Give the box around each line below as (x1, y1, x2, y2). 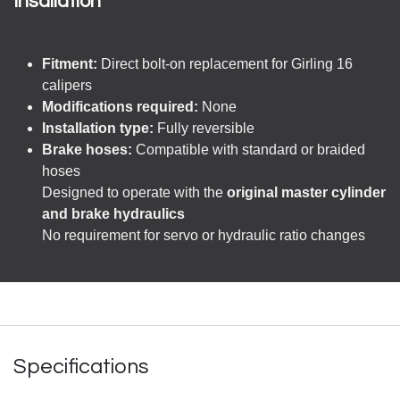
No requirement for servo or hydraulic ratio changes (42, 228, 365, 243)
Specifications (13, 356, 149, 378)
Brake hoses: (42, 142, 132, 157)
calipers (42, 78, 92, 93)
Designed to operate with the (42, 185, 227, 200)
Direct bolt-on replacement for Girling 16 (97, 56, 353, 71)
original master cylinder (227, 185, 386, 200)
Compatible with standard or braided (132, 142, 365, 157)
